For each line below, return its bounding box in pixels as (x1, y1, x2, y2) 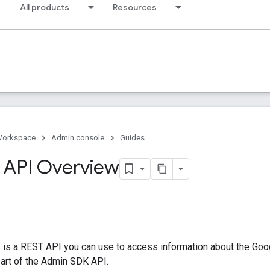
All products (20, 2, 69, 13)
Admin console (51, 133, 104, 142)
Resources (113, 2, 157, 13)
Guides (120, 133, 145, 142)
